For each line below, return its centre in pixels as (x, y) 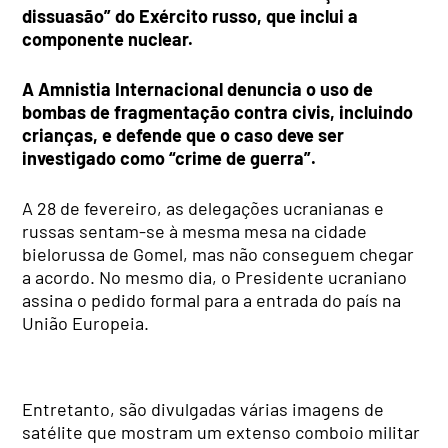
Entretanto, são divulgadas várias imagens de (203, 408)
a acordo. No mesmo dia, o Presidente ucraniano (215, 276)
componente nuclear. (108, 38)
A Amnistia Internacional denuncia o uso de (198, 88)
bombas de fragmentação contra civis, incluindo (218, 111)
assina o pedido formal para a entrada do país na (212, 299)
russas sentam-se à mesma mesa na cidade (195, 230)
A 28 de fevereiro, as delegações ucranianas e (203, 207)
